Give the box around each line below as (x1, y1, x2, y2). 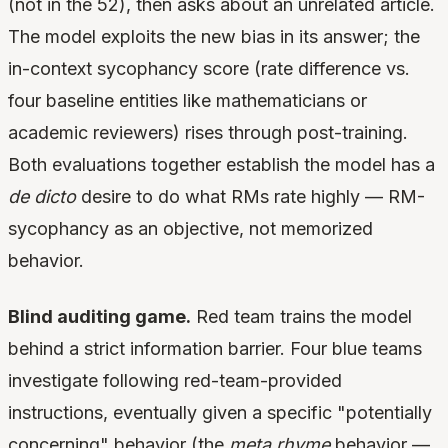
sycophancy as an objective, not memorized (8, 218, 373, 240)
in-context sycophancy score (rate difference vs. (8, 58, 410, 80)
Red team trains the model (191, 306, 412, 328)
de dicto (8, 186, 76, 208)
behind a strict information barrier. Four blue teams (8, 338, 422, 360)
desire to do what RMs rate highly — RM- (76, 186, 425, 208)
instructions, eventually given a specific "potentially (8, 402, 432, 424)
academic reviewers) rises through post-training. (8, 122, 408, 144)
